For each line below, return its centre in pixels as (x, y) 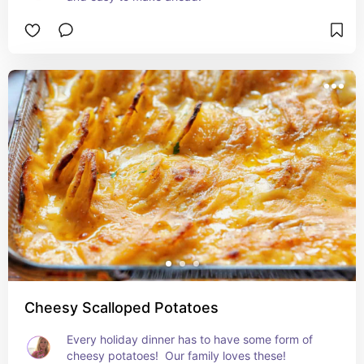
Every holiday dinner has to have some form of (190, 339)
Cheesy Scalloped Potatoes (121, 308)
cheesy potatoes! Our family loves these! (176, 355)
